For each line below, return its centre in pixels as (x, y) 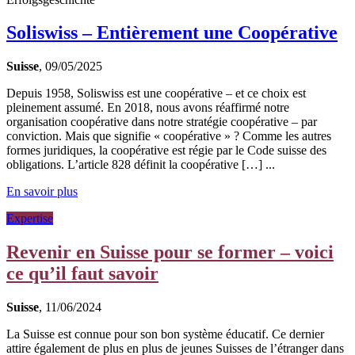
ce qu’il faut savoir (82, 274)
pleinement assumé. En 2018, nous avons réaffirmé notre (148, 108)
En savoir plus (42, 192)
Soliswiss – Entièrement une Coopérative (172, 33)
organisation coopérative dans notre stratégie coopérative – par (162, 122)
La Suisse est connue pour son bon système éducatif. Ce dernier (165, 334)
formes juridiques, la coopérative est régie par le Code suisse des (166, 151)
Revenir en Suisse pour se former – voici (170, 252)
